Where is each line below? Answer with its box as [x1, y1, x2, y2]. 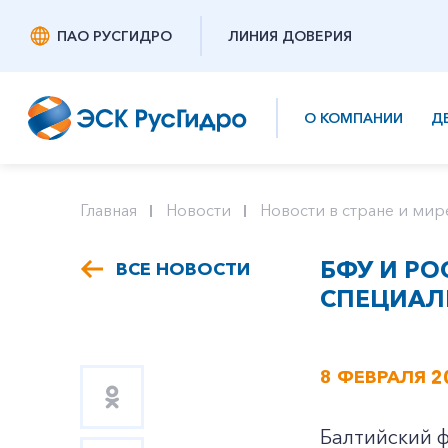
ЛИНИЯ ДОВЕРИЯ [228, 27, 352, 45]
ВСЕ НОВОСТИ [116, 258, 250, 280]
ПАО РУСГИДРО [57, 27, 172, 45]
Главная [80, 200, 137, 220]
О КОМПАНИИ [304, 109, 403, 127]
